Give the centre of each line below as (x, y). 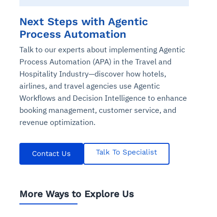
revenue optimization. (58, 122)
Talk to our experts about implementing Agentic (102, 50)
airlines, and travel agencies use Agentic (90, 86)
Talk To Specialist (126, 152)
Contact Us (51, 154)
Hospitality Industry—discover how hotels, (93, 74)
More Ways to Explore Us (77, 194)
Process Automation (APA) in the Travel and (95, 62)
